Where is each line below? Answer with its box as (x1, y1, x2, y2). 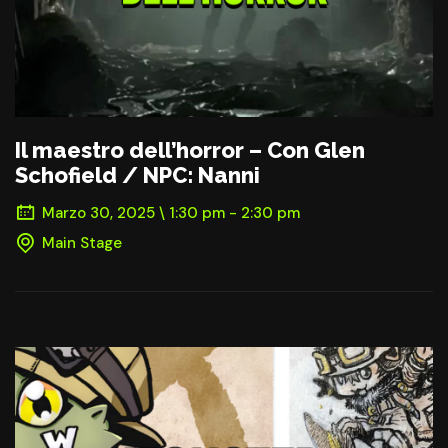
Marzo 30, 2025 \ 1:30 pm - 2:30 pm (42, 202, 300, 223)
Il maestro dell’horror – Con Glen (15, 136, 365, 163)
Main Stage (42, 232, 122, 253)
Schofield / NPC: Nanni (15, 161, 260, 188)
